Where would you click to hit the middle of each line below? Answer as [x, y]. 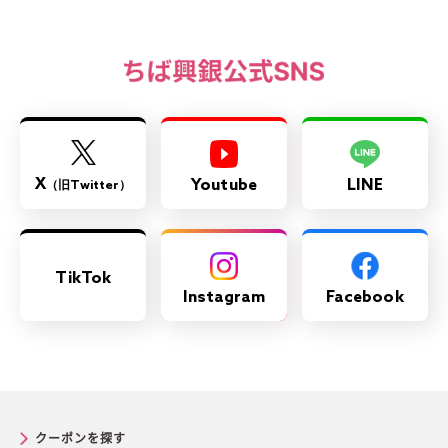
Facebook [364, 297]
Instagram [224, 297]
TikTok [83, 278]
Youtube [224, 185]
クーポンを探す [80, 437]
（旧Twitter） [89, 185]
